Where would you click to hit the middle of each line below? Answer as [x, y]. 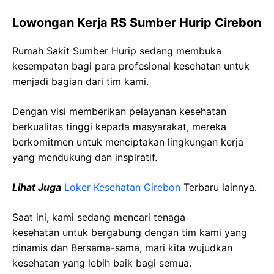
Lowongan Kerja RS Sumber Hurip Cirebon [137, 23]
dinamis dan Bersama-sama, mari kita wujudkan [122, 248]
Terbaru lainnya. [219, 187]
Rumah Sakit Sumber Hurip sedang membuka [117, 51]
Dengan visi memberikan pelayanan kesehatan [119, 111]
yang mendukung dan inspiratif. [85, 157]
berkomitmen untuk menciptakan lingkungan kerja [128, 142]
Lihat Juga [37, 187]
